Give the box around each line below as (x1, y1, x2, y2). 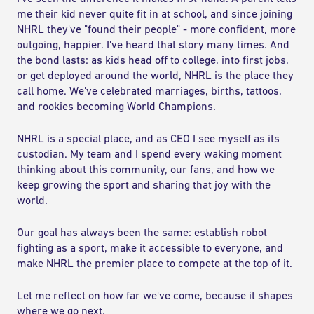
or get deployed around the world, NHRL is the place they (17, 71, 294, 82)
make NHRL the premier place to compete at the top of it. (17, 259, 292, 270)
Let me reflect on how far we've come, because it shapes (17, 291, 293, 302)
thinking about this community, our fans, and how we (17, 165, 275, 176)
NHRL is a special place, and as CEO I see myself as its (17, 134, 280, 145)
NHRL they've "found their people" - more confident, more (17, 25, 296, 36)
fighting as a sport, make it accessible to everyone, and (17, 243, 283, 254)
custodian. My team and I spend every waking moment (17, 149, 282, 161)
